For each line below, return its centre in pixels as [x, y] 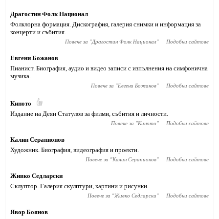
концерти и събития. [38, 32]
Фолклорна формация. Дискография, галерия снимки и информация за [106, 24]
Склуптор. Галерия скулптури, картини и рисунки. [79, 186]
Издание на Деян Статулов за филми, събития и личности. [89, 114]
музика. [21, 76]
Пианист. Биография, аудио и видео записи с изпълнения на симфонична [109, 68]
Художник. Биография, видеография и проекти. [75, 150]
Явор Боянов [29, 212]
